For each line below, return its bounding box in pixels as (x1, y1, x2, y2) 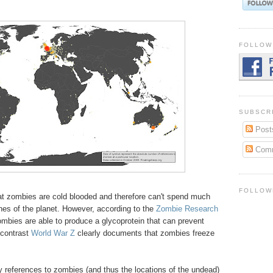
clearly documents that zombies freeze (74, 229, 214, 238)
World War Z (30, 229, 75, 238)
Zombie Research (155, 204, 218, 214)
